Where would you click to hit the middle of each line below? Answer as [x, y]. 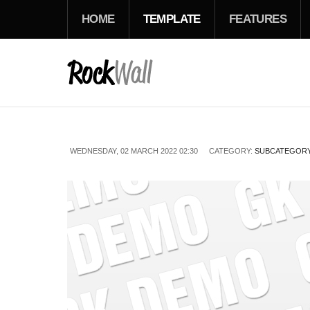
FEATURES [258, 19]
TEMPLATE [172, 19]
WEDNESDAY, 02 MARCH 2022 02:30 [134, 151]
